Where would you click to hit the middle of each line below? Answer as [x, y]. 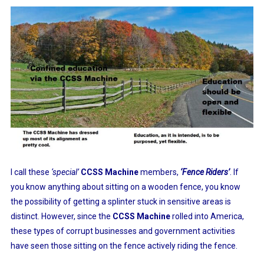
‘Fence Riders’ [205, 172]
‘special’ [65, 172]
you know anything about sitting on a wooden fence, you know [125, 187]
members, [159, 172]
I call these [31, 172]
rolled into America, [207, 217]
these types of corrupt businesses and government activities [123, 231]
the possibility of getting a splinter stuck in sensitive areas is [121, 202]
